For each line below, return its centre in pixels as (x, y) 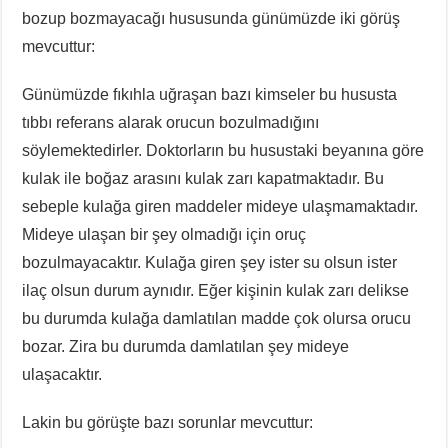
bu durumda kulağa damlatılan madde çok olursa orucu (217, 318)
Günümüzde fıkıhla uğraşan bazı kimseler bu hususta (210, 94)
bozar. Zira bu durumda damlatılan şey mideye (186, 346)
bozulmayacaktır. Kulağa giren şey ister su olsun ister (210, 262)
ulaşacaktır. (62, 374)
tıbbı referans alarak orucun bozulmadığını (171, 122)
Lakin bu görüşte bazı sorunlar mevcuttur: (168, 422)
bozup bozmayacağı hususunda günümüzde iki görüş (211, 18)
